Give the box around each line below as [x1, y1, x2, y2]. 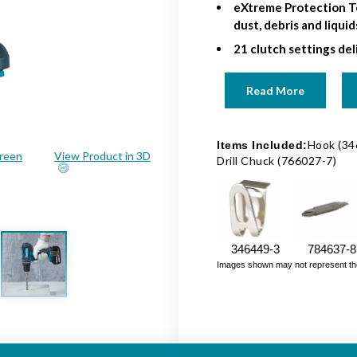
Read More [246, 83, 304, 97]
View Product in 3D [54, 149, 151, 163]
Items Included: [217, 138, 308, 151]
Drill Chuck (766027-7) [217, 153, 336, 167]
